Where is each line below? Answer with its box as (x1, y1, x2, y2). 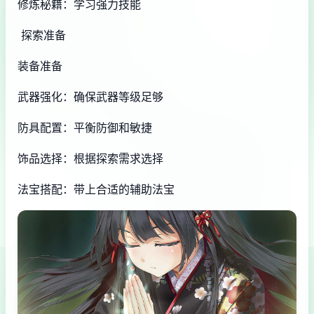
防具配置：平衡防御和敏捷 (18, 120, 152, 135)
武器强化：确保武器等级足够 (18, 89, 163, 104)
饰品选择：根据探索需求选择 (18, 151, 163, 165)
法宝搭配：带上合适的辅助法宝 (18, 182, 175, 196)
